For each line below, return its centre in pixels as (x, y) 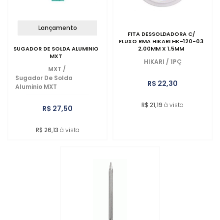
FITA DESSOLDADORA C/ (161, 34)
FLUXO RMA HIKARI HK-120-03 (161, 41)
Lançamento (57, 28)
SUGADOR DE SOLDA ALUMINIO (56, 49)
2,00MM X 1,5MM (161, 49)
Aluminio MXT (36, 87)
